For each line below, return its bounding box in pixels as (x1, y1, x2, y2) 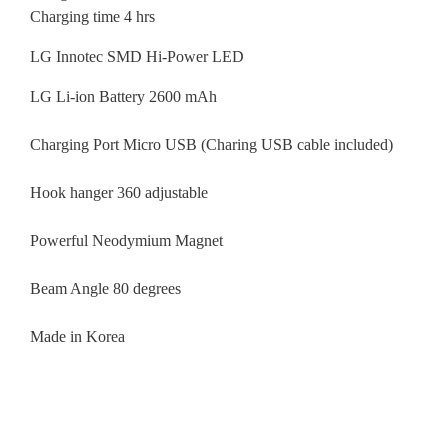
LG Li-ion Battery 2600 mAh (30, 88, 217, 105)
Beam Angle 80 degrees (30, 280, 181, 297)
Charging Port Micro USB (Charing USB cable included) (30, 136, 393, 153)
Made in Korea (30, 328, 125, 345)
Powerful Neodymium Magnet (30, 232, 223, 249)
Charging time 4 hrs (30, 8, 155, 25)
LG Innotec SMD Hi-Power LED (30, 48, 244, 65)
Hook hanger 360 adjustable (30, 184, 208, 201)
